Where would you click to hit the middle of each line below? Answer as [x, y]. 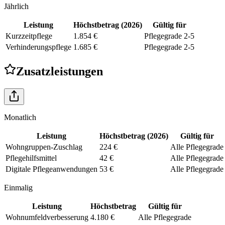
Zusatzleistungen [60, 71]
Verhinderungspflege [38, 47]
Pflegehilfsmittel [31, 158]
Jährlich [16, 6]
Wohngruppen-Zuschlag [44, 147]
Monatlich [20, 117]
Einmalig [18, 187]
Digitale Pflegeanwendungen [51, 169]
